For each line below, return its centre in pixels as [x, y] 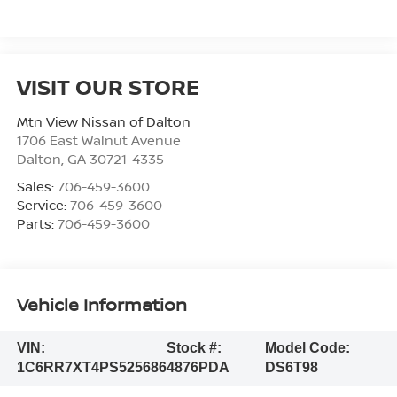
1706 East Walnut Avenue [98, 140]
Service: [43, 205]
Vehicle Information [101, 304]
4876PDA [198, 368]
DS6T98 [292, 368]
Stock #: [194, 348]
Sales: [37, 187]
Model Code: [308, 348]
